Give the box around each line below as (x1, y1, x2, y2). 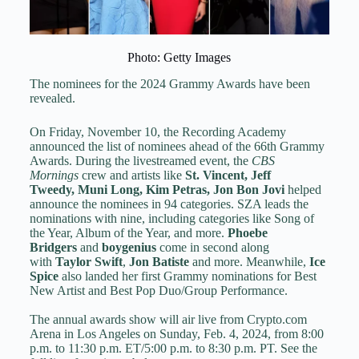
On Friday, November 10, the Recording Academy (29, 125, 286, 139)
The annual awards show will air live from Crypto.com (29, 313, 307, 327)
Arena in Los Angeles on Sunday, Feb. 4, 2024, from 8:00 (29, 327, 324, 341)
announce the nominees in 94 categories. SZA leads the (29, 197, 309, 212)
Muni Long (77, 183, 139, 197)
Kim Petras (145, 183, 207, 197)
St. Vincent (184, 168, 244, 183)
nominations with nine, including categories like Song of (29, 212, 314, 226)
